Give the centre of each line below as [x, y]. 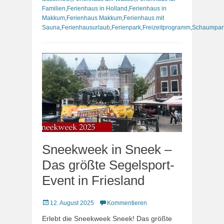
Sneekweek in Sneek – [107, 149]
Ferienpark [126, 27]
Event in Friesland [93, 180]
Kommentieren [127, 203]
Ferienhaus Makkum [94, 18]
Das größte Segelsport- [108, 165]
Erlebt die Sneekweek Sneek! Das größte [107, 218]
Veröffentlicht [59, 202]
